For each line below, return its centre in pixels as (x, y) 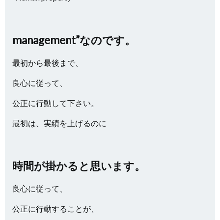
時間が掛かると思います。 (79, 166)
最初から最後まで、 (48, 63)
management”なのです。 (74, 40)
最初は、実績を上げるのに (59, 123)
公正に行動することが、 (55, 208)
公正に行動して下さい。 (55, 103)
